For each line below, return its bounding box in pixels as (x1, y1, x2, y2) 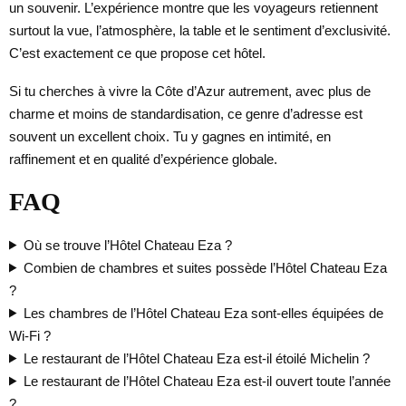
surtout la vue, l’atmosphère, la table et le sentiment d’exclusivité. (9, 22, 391, 38)
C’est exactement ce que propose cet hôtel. (9, 44, 266, 61)
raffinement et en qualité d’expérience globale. (9, 150, 277, 167)
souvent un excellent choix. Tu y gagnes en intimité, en (9, 128, 331, 144)
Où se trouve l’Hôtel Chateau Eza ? (23, 237, 232, 253)
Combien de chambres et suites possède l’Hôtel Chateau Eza (23, 259, 387, 275)
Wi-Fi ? (9, 327, 51, 343)
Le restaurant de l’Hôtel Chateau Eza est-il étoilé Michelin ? (23, 350, 370, 366)
